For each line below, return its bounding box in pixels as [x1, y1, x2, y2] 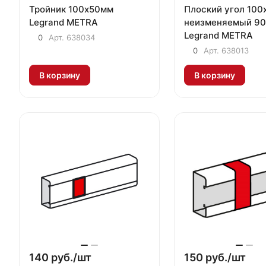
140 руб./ [29, 251, 77, 264]
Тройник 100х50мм [29, 3, 113, 15]
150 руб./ [183, 251, 232, 264]
